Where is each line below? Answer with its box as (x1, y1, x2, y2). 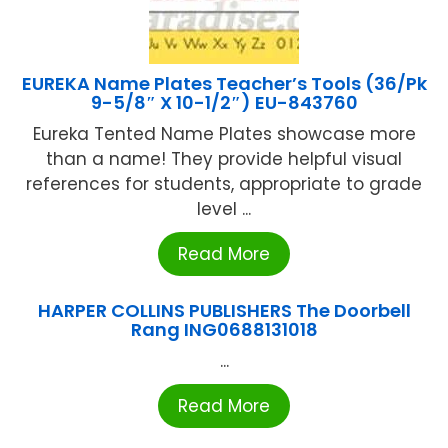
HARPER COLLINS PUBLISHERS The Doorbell (37, 298, 411, 324)
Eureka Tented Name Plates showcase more (32, 122, 416, 147)
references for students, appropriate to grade (26, 172, 422, 197)
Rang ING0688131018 (130, 317, 318, 343)
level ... (197, 197, 251, 222)
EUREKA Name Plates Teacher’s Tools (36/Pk (21, 71, 427, 97)
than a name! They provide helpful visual (46, 147, 402, 172)
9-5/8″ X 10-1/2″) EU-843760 (90, 90, 358, 116)
